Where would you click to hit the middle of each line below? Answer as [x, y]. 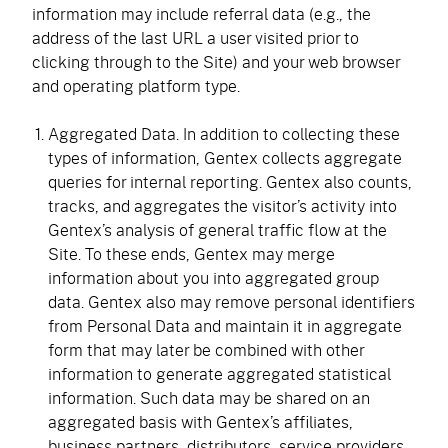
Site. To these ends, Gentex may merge [191, 253]
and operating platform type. [136, 85]
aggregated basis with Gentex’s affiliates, [200, 421]
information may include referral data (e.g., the [201, 13]
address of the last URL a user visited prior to [195, 37]
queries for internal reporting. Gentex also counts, [230, 181]
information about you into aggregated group [213, 277]
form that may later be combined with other [206, 349]
